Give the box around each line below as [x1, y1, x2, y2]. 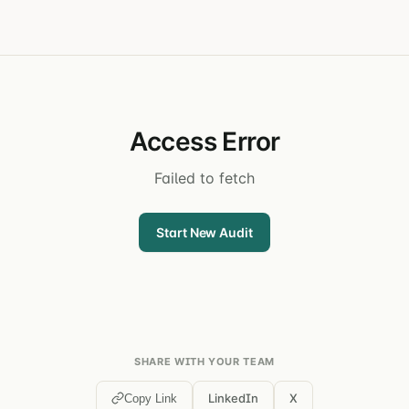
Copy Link [124, 391, 177, 405]
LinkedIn [208, 391, 258, 405]
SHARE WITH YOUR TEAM [133, 355, 276, 368]
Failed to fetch [154, 169, 255, 187]
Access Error [129, 126, 280, 157]
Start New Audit [156, 225, 253, 240]
